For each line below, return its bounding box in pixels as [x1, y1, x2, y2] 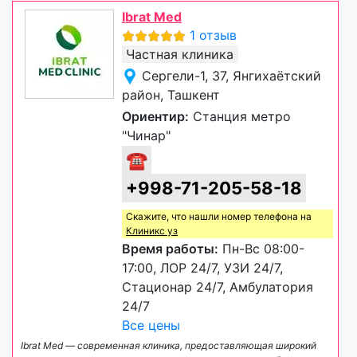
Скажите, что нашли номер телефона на [126, 210, 312, 222]
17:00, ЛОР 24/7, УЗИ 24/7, [122, 259, 283, 276]
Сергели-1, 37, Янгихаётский [142, 67, 321, 84]
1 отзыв [190, 26, 237, 43]
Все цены [122, 316, 180, 333]
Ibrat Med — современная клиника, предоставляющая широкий [21, 339, 316, 351]
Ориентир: [122, 108, 189, 124]
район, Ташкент [122, 86, 220, 103]
